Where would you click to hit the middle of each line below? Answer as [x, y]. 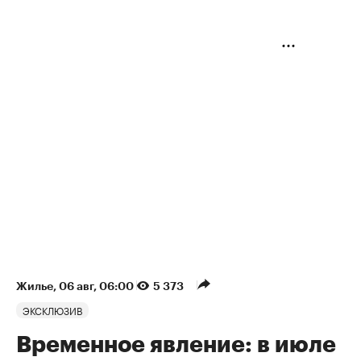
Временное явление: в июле [176, 345]
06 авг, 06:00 [98, 286]
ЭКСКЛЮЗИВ [52, 310]
